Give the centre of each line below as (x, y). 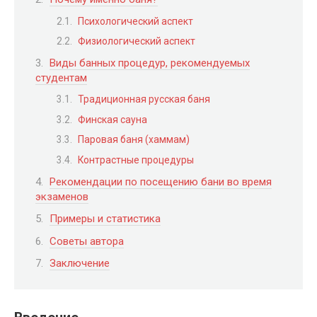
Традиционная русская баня (144, 99)
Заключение (80, 264)
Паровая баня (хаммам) (134, 140)
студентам (61, 77)
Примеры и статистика (105, 219)
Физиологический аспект (137, 41)
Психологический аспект (136, 21)
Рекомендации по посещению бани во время (161, 181)
